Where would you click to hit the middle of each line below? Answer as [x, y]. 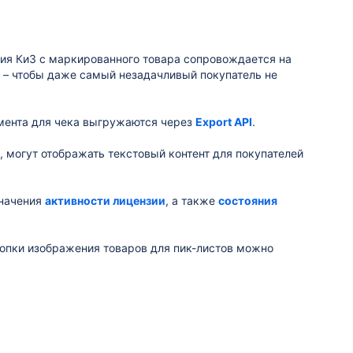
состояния [248, 201]
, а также [192, 201]
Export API [224, 122]
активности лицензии [105, 201]
